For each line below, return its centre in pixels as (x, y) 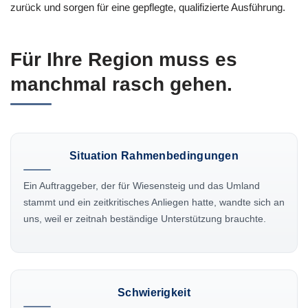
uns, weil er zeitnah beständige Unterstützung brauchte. (145, 218)
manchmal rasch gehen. (121, 84)
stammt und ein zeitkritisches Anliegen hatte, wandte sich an (154, 202)
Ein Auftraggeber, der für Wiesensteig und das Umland (142, 185)
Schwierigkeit (154, 293)
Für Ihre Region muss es (124, 59)
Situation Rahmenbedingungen (154, 155)
